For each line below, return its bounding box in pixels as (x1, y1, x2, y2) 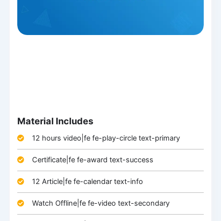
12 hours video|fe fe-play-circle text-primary (32, 133, 180, 143)
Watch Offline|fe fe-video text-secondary (32, 198, 170, 208)
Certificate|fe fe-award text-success (32, 155, 153, 164)
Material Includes (17, 115, 93, 126)
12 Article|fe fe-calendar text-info (32, 177, 143, 186)
